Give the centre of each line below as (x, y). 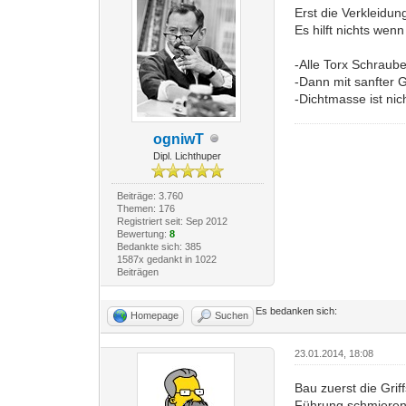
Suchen (232, 315)
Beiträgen (137, 271)
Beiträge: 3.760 (150, 195)
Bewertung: (143, 233)
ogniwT (178, 139)
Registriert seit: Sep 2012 (172, 221)
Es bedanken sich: (297, 310)
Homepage (155, 315)
